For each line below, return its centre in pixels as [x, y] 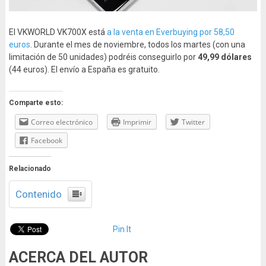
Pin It [122, 229]
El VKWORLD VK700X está [58, 32]
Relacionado [30, 169]
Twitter [193, 122]
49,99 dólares [224, 57]
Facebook [46, 140]
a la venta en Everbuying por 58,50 [170, 32]
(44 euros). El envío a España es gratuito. [84, 69]
